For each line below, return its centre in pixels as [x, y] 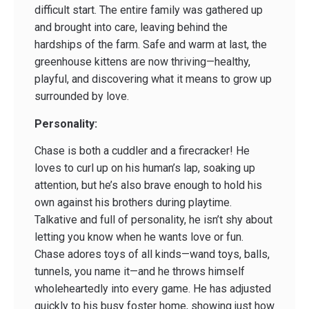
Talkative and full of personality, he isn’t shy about [153, 220]
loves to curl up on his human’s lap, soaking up [145, 168]
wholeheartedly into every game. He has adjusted [153, 289]
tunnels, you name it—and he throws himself [140, 272]
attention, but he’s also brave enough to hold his [148, 186]
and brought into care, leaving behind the [131, 28]
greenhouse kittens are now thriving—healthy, [142, 62]
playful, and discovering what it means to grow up [153, 79]
